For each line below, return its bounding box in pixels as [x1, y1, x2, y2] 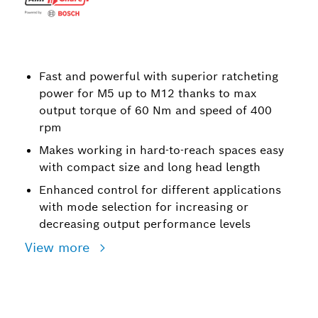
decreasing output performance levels [39, 216, 251, 231]
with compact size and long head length [39, 160, 261, 175]
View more [25, 239, 94, 256]
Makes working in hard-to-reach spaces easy [39, 143, 284, 158]
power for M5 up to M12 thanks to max [39, 86, 256, 101]
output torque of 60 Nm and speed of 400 [39, 103, 272, 118]
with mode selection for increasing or [39, 199, 248, 214]
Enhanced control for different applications [39, 182, 281, 197]
